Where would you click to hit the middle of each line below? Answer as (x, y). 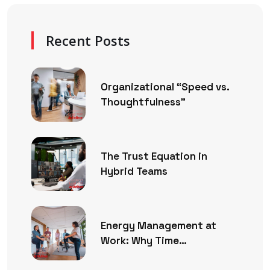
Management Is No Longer (165, 255)
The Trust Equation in (154, 156)
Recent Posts (88, 40)
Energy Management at (159, 225)
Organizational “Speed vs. (165, 86)
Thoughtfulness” (143, 102)
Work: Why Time (140, 240)
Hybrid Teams (134, 171)
